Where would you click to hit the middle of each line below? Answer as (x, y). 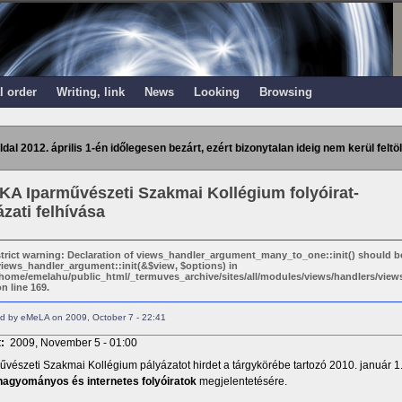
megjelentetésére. (241, 381)
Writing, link (90, 92)
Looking (216, 92)
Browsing (285, 92)
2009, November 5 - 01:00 (73, 343)
